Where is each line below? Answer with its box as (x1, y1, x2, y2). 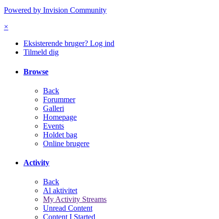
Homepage (43, 112, 77, 121)
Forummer (43, 95, 75, 104)
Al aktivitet (43, 186, 77, 195)
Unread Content (43, 204, 92, 213)
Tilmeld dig (23, 48, 59, 57)
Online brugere (43, 139, 89, 148)
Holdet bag (43, 130, 77, 139)
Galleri (43, 104, 64, 112)
